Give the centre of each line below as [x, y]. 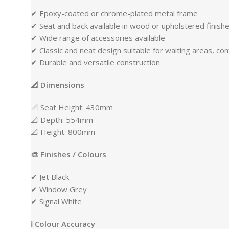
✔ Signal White [56, 201]
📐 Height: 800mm [63, 132]
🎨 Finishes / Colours [68, 154]
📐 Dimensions [58, 85]
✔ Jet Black [50, 177]
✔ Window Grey [59, 189]
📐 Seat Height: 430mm [72, 107]
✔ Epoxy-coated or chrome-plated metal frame [114, 13]
